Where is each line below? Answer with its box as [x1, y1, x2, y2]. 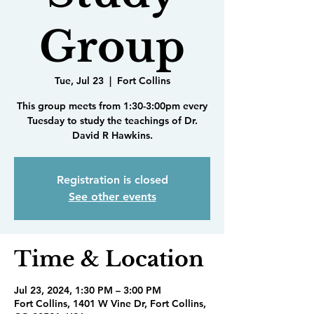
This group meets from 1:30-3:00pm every [17, 100, 207, 112]
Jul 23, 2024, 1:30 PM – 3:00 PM [14, 284, 161, 296]
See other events [68, 190, 156, 203]
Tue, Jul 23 [54, 74, 104, 87]
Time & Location [14, 246, 204, 272]
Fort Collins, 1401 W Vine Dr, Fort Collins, [14, 297, 206, 310]
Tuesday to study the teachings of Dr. [27, 114, 198, 127]
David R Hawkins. [71, 129, 153, 142]
